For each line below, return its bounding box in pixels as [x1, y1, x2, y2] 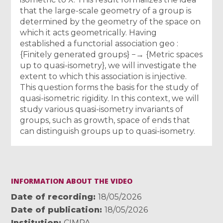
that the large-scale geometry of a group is [20, 6, 192, 16]
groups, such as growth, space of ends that [20, 115, 191, 125]
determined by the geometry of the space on [20, 17, 201, 27]
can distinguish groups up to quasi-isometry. [20, 126, 196, 136]
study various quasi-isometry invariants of [20, 105, 184, 114]
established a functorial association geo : [20, 39, 179, 49]
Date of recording [11, 192, 94, 202]
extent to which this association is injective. [20, 72, 187, 82]
